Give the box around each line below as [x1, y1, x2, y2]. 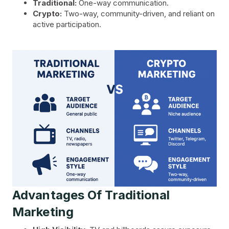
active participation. [33, 19, 101, 30]
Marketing [12, 204, 74, 219]
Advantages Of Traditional [12, 187, 170, 202]
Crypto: [33, 9, 62, 19]
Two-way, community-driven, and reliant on [62, 9, 215, 19]
